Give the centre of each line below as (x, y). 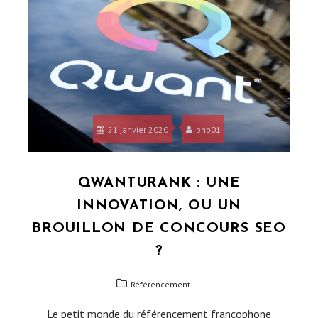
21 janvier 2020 (138, 130)
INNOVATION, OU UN (159, 206)
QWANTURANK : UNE (159, 183)
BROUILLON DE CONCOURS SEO (159, 229)
